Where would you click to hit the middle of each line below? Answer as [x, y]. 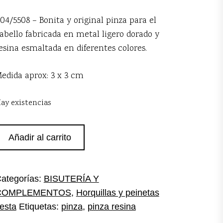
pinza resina [111, 207]
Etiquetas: [40, 207]
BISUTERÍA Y [71, 179]
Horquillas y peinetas [117, 193]
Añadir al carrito [40, 137]
